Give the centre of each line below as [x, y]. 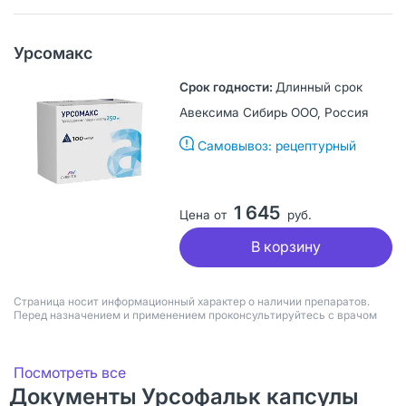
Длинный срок [319, 87]
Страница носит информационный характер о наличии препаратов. [192, 301]
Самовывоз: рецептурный [276, 145]
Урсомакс [53, 53]
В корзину [285, 247]
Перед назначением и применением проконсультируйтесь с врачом [195, 314]
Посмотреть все [70, 372]
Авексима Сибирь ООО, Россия [273, 112]
